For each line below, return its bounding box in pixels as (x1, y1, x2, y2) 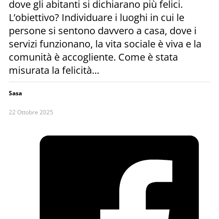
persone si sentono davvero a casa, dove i (9, 23, 197, 37)
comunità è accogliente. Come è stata (9, 50, 178, 64)
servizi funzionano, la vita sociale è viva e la (9, 37, 201, 50)
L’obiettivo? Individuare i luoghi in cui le (9, 10, 184, 24)
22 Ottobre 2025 (9, 108, 53, 116)
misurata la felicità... (9, 63, 99, 77)
